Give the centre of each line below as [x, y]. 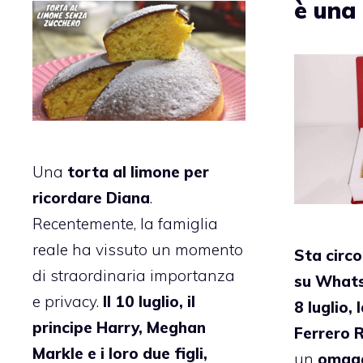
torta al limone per [138, 171]
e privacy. [68, 301]
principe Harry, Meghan [119, 327]
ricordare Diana [91, 197]
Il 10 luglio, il [149, 301]
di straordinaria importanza [134, 275]
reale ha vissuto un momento [138, 249]
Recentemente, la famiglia [125, 223]
